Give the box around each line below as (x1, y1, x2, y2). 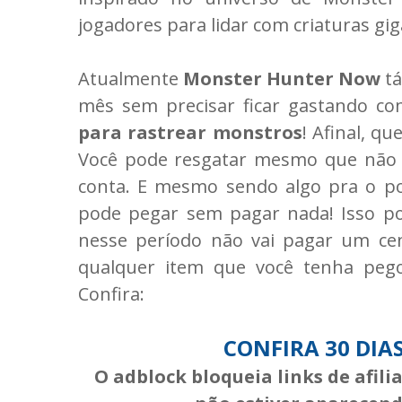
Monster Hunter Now (183, 66, 381, 91)
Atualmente (78, 66, 184, 91)
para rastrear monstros (78, 119, 302, 144)
